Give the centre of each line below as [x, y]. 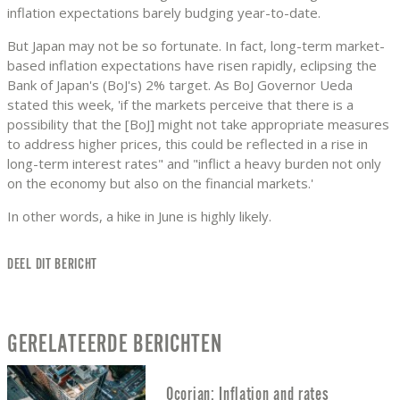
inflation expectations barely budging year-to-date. [164, 13]
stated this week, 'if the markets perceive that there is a [180, 105]
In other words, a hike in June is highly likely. [139, 217]
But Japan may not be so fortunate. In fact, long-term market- [196, 46]
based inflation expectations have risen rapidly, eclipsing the [192, 66]
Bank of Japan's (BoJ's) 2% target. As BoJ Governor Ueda [180, 85]
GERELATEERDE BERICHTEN [115, 345]
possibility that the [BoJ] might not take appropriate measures [198, 125]
